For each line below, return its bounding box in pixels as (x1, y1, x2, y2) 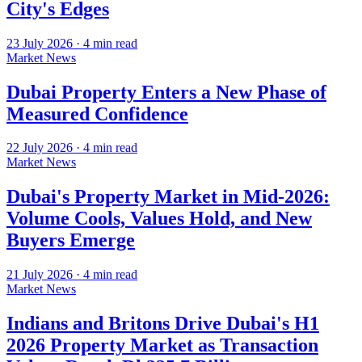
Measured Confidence (6, 103, 188, 124)
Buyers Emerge (6, 229, 135, 251)
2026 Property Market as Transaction (6, 335, 318, 356)
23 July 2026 (6, 36, 73, 50)
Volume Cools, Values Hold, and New (6, 208, 312, 229)
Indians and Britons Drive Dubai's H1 (6, 313, 319, 335)
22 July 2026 (6, 141, 73, 155)
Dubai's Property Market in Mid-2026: (6, 186, 330, 208)
